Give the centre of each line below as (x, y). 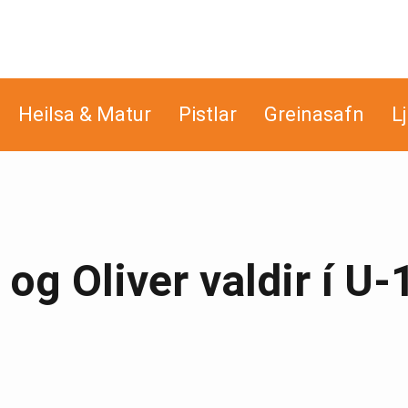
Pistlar (208, 114)
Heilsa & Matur (85, 114)
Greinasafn (314, 114)
